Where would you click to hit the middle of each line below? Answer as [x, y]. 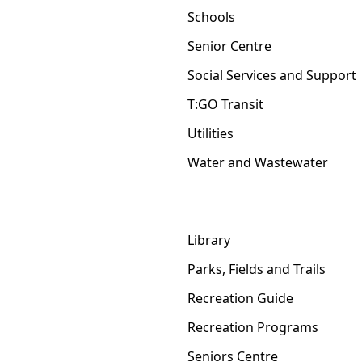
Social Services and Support [272, 75]
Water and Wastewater [258, 162]
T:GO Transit [225, 104]
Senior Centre [229, 46]
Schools [211, 17]
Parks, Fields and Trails [257, 269]
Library [209, 240]
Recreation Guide [240, 298]
